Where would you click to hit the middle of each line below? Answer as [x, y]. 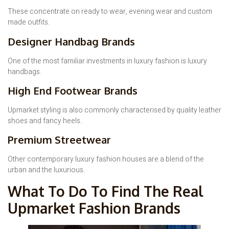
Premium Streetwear [59, 140]
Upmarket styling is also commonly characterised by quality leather [114, 110]
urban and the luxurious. [46, 170]
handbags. [25, 72]
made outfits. [29, 22]
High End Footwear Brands [73, 90]
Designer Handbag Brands [71, 41]
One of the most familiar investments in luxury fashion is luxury [107, 61]
